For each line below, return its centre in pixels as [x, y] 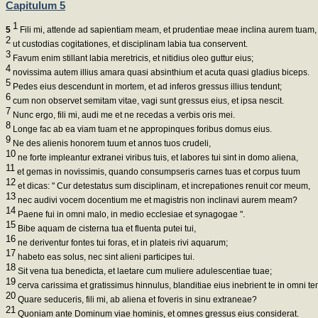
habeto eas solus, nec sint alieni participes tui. [105, 257]
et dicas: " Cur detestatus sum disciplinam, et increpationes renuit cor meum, [163, 186]
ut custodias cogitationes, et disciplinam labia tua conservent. [129, 44]
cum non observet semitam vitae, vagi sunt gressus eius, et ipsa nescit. [147, 100]
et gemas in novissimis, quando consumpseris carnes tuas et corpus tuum [158, 171]
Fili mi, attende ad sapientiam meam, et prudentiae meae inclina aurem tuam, [167, 29]
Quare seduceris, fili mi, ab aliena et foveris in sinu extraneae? [136, 299]
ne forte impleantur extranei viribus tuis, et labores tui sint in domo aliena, [157, 157]
